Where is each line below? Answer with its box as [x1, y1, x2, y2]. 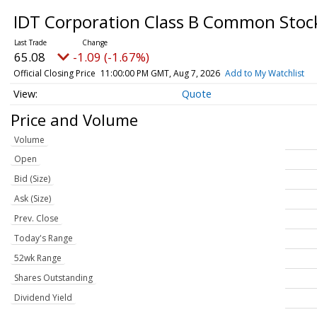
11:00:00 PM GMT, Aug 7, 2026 [100, 67, 220, 79]
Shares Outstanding [14, 272, 93, 284]
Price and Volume [11, 108, 138, 130]
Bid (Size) [14, 173, 50, 185]
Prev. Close [14, 212, 59, 225]
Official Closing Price [13, 67, 96, 79]
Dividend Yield [14, 292, 72, 304]
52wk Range [14, 252, 62, 265]
